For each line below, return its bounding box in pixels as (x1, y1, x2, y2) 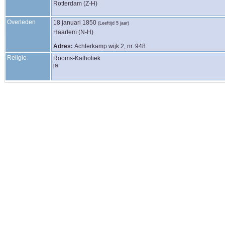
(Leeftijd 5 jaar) (98, 21, 129, 26)
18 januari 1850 (53, 19, 96, 26)
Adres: (53, 43, 73, 50)
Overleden (7, 19, 36, 26)
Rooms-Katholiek (53, 55, 100, 62)
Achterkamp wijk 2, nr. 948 (74, 43, 146, 50)
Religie (7, 54, 27, 61)
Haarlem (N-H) (53, 29, 93, 36)
